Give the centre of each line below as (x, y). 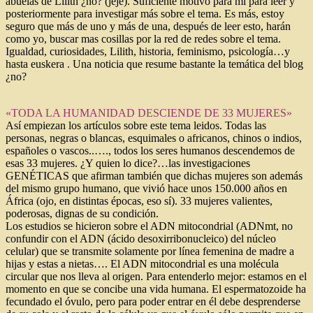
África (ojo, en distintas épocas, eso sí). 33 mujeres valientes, (139, 201)
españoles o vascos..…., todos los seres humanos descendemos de (150, 150)
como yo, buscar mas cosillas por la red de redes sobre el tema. (143, 38)
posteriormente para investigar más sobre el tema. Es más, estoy (145, 13)
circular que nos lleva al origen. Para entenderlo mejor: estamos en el (156, 276)
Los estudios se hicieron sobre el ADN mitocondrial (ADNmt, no (149, 226)
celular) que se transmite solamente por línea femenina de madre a (150, 251)
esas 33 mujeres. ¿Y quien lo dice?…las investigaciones (128, 163)
